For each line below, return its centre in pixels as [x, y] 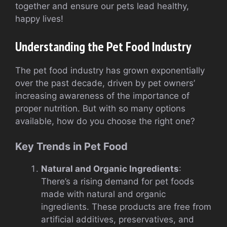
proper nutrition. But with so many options [100, 108]
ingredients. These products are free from [126, 207]
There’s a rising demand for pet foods [118, 182]
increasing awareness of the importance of [102, 96]
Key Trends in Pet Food [71, 147]
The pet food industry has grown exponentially [110, 70]
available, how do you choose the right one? [105, 121]
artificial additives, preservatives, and [118, 220]
